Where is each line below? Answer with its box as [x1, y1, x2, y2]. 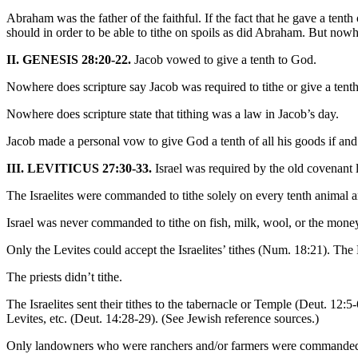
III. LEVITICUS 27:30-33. [6, 161, 152, 175]
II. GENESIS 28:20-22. [6, 52, 131, 66]
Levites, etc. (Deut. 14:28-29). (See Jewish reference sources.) [6, 311, 319, 325]
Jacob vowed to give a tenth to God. [131, 52, 316, 66]
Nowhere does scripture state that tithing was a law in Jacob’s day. [6, 106, 339, 121]
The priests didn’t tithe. [6, 269, 122, 284]
